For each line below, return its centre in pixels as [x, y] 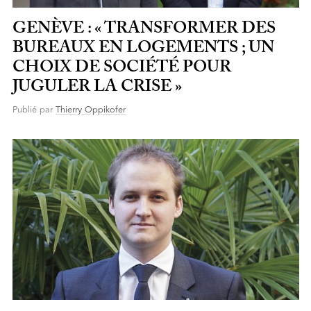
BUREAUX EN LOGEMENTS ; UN [143, 48]
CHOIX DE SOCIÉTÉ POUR [121, 68]
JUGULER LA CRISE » [97, 87]
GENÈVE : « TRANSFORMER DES [144, 29]
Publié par [34, 110]
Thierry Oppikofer [90, 110]
